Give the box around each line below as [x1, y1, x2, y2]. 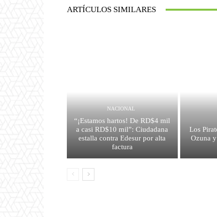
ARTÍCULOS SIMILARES [67, 5, 156, 15]
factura [111, 142, 133, 151]
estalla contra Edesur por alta [78, 134, 166, 142]
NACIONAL [107, 105, 135, 111]
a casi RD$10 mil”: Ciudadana [76, 125, 169, 133]
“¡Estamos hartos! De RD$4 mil [74, 116, 170, 124]
